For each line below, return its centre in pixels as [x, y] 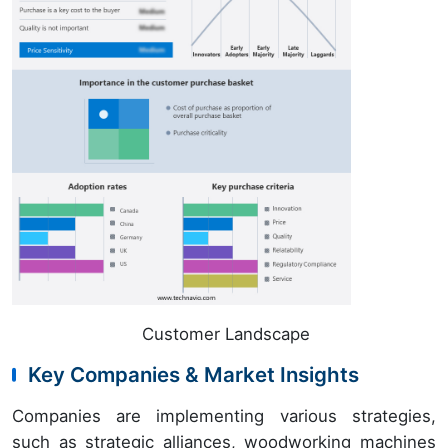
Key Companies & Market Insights [193, 375]
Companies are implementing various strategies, [224, 416]
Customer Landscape [224, 334]
